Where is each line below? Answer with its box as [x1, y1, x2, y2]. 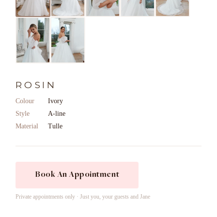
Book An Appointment [35, 170, 120, 179]
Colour [15, 97, 34, 105]
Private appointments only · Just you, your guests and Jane [15, 193, 150, 200]
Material [15, 122, 38, 130]
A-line [48, 109, 65, 117]
